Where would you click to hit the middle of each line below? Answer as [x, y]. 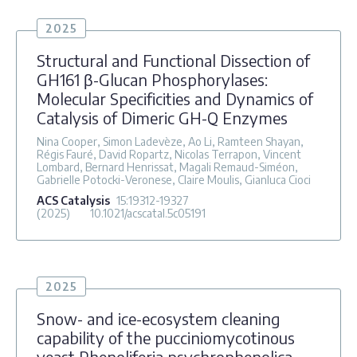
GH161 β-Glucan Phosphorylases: [152, 79]
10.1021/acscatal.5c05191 [148, 213]
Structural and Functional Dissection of [173, 60]
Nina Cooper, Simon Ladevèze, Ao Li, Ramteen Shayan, [170, 141]
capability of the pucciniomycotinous [166, 337]
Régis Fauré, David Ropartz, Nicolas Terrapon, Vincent [169, 154]
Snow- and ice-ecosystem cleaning [159, 318]
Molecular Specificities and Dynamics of [175, 98]
